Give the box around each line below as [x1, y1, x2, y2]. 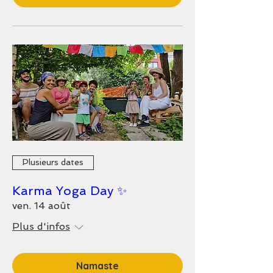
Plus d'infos [12, 220, 70, 232]
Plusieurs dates [23, 157, 83, 167]
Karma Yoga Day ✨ [12, 183, 127, 198]
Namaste [76, 259, 119, 272]
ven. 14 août [12, 199, 71, 211]
